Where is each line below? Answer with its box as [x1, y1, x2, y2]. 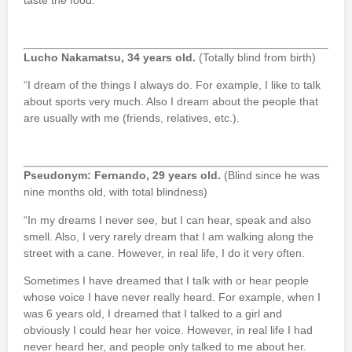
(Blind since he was [221, 169, 320, 182]
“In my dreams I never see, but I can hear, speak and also [24, 213, 311, 226]
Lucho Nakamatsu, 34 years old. [24, 50, 196, 64]
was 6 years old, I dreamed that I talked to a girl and [24, 306, 282, 320]
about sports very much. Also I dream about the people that [24, 95, 318, 108]
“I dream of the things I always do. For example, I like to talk [24, 79, 321, 92]
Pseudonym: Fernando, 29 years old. [24, 169, 221, 182]
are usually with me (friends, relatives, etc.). [24, 112, 240, 125]
